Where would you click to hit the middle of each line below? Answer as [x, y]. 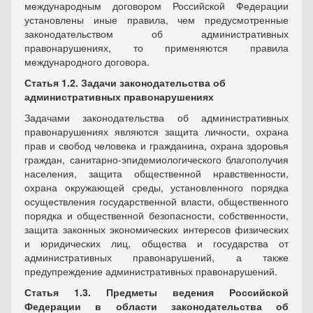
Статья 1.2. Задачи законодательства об [125, 83]
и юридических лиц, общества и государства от [156, 243]
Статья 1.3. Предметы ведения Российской [156, 292]
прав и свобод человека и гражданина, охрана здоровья [156, 146]
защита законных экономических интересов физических [156, 230]
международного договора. [87, 62]
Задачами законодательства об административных [156, 118]
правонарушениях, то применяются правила [156, 48]
